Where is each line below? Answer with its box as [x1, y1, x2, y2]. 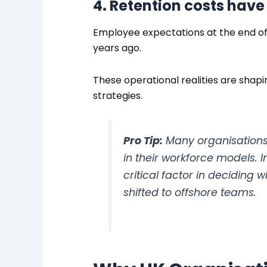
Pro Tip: [123, 133, 163, 148]
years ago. [92, 41, 141, 55]
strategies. [92, 89, 142, 103]
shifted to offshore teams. [123, 185, 256, 200]
